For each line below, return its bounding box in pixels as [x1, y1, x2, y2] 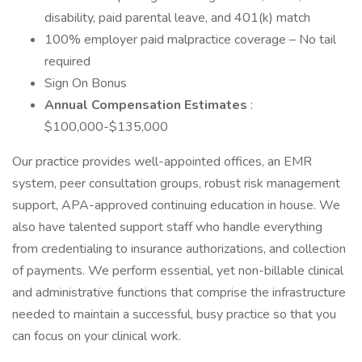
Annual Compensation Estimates [44, 96, 250, 114]
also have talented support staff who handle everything [12, 218, 322, 236]
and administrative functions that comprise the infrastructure [12, 284, 346, 301]
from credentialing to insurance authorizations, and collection [12, 240, 346, 258]
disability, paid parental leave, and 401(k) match [44, 9, 310, 27]
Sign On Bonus [44, 74, 127, 92]
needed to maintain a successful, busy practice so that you [12, 305, 336, 323]
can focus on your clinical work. [12, 327, 181, 345]
